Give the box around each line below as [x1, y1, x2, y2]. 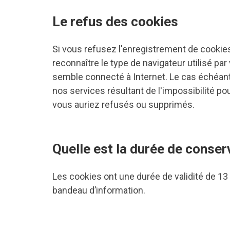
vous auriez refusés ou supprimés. [52, 99, 195, 110]
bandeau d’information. [52, 185, 147, 196]
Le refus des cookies [52, 14, 178, 29]
